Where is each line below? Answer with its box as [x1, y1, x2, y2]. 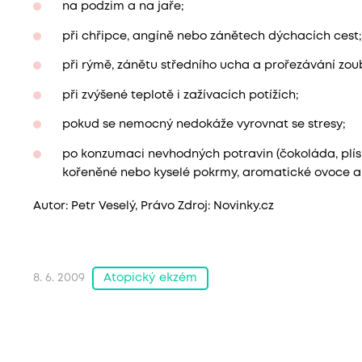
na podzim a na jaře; [61, 2, 184, 13]
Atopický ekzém [103, 272, 198, 284]
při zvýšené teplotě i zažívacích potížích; [61, 90, 299, 101]
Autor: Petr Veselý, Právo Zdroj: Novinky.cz [32, 200, 274, 212]
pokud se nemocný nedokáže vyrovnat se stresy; [61, 120, 346, 131]
